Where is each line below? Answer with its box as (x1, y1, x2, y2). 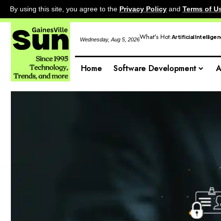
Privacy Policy (119, 5, 167, 13)
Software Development (113, 63, 197, 74)
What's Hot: (139, 32, 172, 41)
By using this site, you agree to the (10, 5, 119, 13)
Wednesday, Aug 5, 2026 (79, 37, 140, 42)
